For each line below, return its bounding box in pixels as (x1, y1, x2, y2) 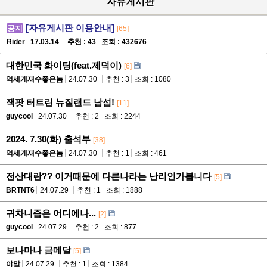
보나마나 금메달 (6, 245, 71, 256)
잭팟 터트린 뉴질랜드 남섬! (6, 97, 114, 108)
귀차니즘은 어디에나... (6, 208, 96, 219)
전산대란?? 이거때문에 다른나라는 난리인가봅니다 (6, 171, 212, 182)
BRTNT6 (6, 186, 35, 195)
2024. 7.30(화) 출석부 (6, 134, 91, 145)
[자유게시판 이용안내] (26, 23, 114, 33)
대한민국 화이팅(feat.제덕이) (6, 60, 122, 71)
